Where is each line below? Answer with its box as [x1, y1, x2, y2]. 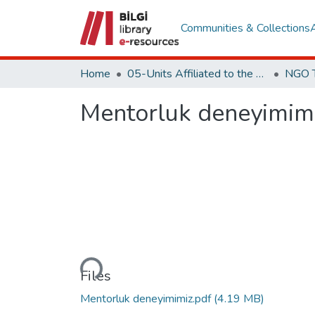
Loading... [57, 240, 103, 280]
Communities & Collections [180, 20, 310, 36]
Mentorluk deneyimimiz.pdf [80, 290, 214, 307]
